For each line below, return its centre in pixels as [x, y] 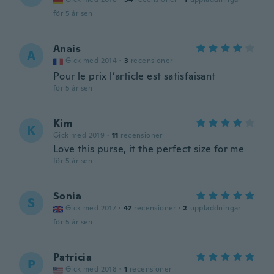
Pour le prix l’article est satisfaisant [135, 76]
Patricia [73, 257]
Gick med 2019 [79, 135]
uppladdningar [215, 208]
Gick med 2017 [91, 208]
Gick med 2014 [91, 61]
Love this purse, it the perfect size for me [149, 149]
